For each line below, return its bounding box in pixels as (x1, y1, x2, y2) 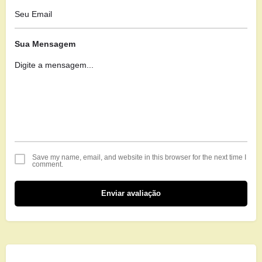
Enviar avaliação (101, 189, 161, 198)
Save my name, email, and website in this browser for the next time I (32, 153, 246, 161)
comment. (32, 160, 63, 168)
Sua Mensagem (15, 39, 75, 49)
